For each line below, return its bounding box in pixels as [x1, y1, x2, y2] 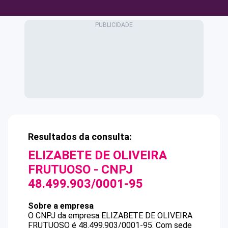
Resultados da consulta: [28, 131, 132, 142]
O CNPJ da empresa [28, 211, 101, 220]
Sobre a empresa [28, 201, 94, 211]
